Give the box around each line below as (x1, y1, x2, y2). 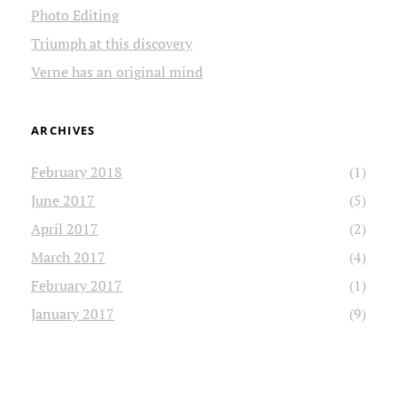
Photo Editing (31, 5, 119, 26)
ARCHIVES (31, 122, 96, 139)
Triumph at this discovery (31, 34, 192, 54)
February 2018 (31, 162, 122, 183)
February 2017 (31, 276, 122, 296)
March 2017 (31, 247, 105, 268)
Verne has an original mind (31, 62, 203, 82)
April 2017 (31, 219, 98, 239)
